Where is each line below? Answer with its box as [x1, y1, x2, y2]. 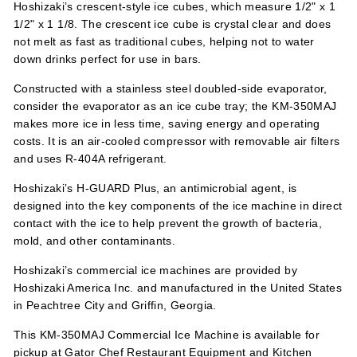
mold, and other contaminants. [14, 234, 176, 247]
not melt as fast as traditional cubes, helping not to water [14, 35, 315, 48]
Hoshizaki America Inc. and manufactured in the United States [14, 281, 343, 294]
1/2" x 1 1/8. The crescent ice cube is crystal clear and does [14, 18, 331, 30]
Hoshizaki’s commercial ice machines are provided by [14, 264, 297, 277]
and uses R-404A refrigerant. [14, 152, 167, 165]
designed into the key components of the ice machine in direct [14, 199, 343, 212]
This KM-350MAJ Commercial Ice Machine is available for [14, 328, 320, 341]
